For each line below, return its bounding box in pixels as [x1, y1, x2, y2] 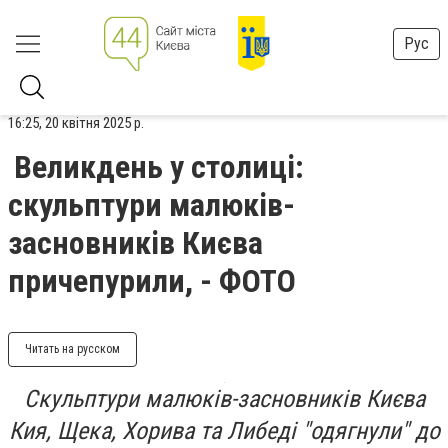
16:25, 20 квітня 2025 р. [8, 114, 144, 132]
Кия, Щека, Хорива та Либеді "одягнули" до [8, 417, 440, 445]
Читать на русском [25, 342, 120, 356]
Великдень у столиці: [14, 148, 304, 186]
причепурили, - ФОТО [8, 262, 296, 300]
